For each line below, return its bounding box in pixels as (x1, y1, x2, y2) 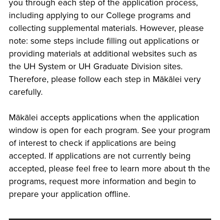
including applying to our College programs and (8, 10, 191, 21)
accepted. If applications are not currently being (8, 151, 191, 162)
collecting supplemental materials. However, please (8, 23, 204, 33)
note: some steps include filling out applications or (8, 35, 199, 46)
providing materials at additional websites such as (8, 48, 197, 59)
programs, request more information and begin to (8, 176, 196, 187)
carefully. (8, 86, 43, 97)
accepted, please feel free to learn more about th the (8, 164, 210, 174)
